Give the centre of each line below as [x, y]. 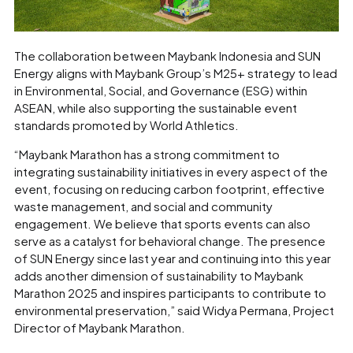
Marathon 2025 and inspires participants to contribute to [170, 292]
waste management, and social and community [143, 206]
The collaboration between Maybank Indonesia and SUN [167, 55]
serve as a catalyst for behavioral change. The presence [170, 240]
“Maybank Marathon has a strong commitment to [147, 154]
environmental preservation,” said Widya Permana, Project [174, 310]
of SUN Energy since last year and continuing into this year [173, 258]
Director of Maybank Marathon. [100, 327]
